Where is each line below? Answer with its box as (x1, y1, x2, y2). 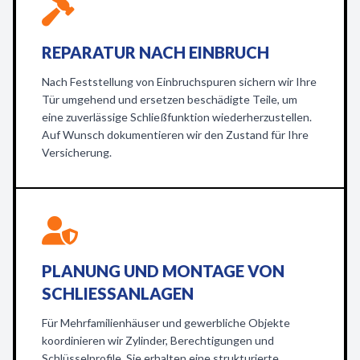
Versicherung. (42, 145, 112, 159)
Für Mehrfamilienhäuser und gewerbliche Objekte (42, 316, 290, 329)
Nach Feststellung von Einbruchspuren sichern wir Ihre (42, 75, 317, 88)
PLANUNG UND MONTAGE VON (42, 261, 284, 280)
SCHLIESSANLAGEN (42, 284, 182, 303)
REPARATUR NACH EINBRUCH (42, 43, 269, 62)
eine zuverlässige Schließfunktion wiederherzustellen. (42, 110, 312, 124)
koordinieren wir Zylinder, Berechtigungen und (42, 333, 274, 347)
